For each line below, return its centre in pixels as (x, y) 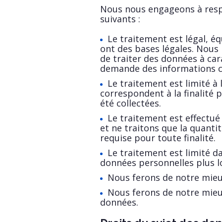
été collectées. (131, 103)
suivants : (120, 19)
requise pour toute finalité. (158, 138)
